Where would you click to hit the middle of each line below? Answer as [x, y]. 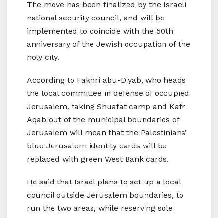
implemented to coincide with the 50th [100, 31]
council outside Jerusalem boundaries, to [105, 195]
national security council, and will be [96, 18]
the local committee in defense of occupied [108, 93]
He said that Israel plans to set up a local [104, 182]
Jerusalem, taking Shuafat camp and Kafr [106, 106]
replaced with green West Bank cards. [98, 159]
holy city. [43, 57]
